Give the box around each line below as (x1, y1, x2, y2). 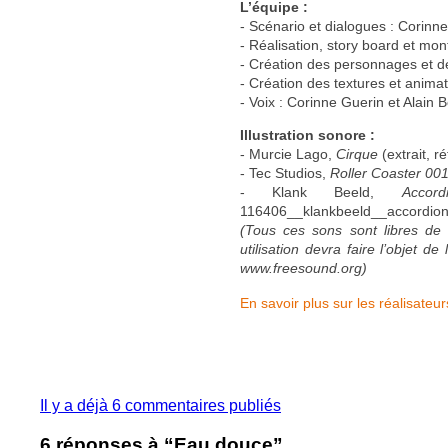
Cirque (336, 146, 378, 162)
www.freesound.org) (240, 260, 367, 276)
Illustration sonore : (240, 127, 375, 143)
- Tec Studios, (240, 165, 330, 181)
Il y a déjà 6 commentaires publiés (40, 397, 281, 414)
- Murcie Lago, (240, 146, 336, 162)
